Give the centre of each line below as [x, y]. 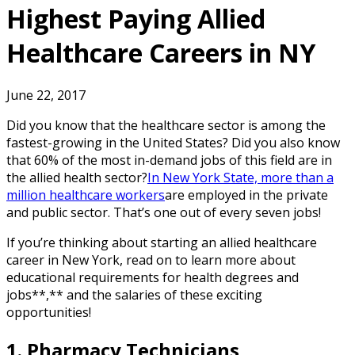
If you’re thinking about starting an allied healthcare [162, 243]
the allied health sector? [77, 178]
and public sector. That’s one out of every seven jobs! [164, 213]
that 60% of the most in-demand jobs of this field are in [169, 160]
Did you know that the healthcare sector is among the [166, 126]
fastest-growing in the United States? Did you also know [173, 143]
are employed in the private [246, 195]
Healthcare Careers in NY [161, 52]
